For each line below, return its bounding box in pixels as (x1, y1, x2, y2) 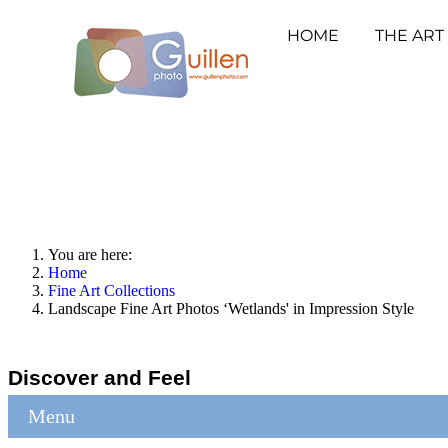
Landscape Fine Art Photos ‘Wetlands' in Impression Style (48, 300, 414, 317)
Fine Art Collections (48, 282, 175, 299)
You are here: (48, 246, 140, 263)
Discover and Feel (8, 365, 191, 389)
